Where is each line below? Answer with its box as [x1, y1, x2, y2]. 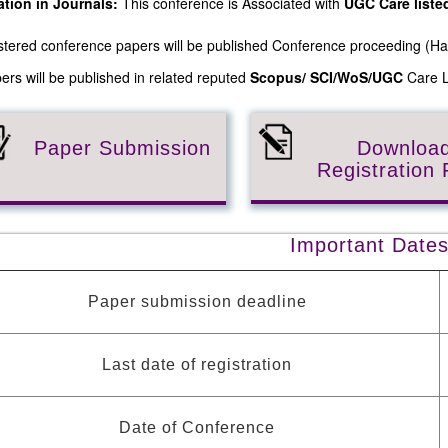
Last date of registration [102, 355, 292, 373]
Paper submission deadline [87, 292, 307, 310]
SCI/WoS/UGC [310, 66, 403, 87]
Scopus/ [250, 66, 306, 87]
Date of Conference [119, 418, 275, 436]
